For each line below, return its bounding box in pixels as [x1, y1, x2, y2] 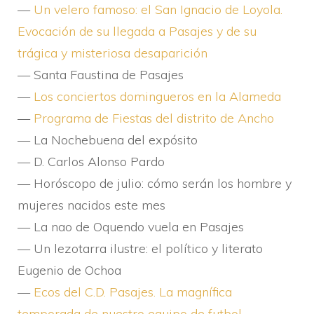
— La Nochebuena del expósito [18, 132, 198, 148]
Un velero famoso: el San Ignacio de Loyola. [34, 1, 282, 18]
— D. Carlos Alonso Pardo [18, 153, 165, 170]
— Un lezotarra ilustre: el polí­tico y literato [18, 240, 263, 257]
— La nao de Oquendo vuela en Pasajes [18, 219, 244, 235]
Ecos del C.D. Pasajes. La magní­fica [34, 284, 232, 300]
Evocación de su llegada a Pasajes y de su [18, 23, 257, 39]
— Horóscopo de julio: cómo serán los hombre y [18, 175, 292, 191]
